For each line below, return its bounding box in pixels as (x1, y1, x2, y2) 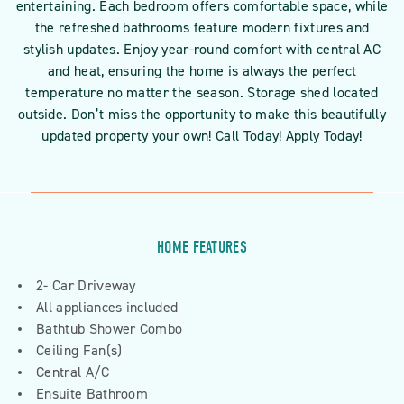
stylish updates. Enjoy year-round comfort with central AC (23, 40, 381, 59)
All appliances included (36, 298, 179, 317)
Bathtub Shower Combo (36, 319, 183, 338)
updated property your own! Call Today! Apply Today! (41, 126, 363, 145)
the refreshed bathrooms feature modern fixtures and (34, 18, 370, 37)
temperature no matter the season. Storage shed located (25, 83, 379, 102)
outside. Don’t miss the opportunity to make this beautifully (17, 105, 387, 124)
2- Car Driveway (36, 276, 136, 295)
